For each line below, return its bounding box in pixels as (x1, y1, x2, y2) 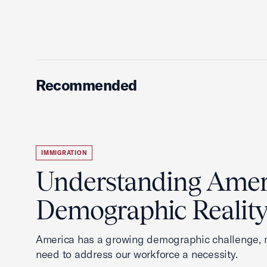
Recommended (36, 76, 137, 94)
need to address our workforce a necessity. (36, 247, 238, 261)
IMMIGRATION (41, 149, 88, 157)
